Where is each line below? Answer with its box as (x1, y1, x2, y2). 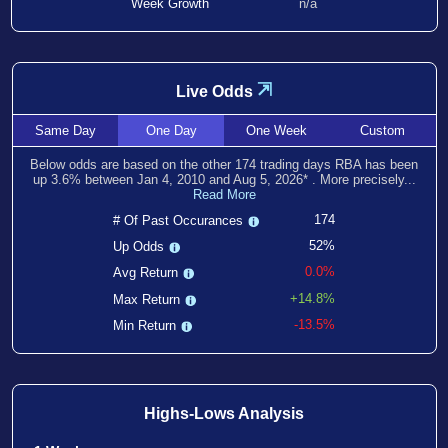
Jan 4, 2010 (136, 172, 205, 187)
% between (68, 172, 137, 187)
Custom (360, 123, 406, 138)
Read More (192, 187, 256, 202)
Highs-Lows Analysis (144, 404, 304, 422)
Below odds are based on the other (30, 157, 235, 172)
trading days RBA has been (256, 157, 418, 172)
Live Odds (175, 83, 253, 100)
